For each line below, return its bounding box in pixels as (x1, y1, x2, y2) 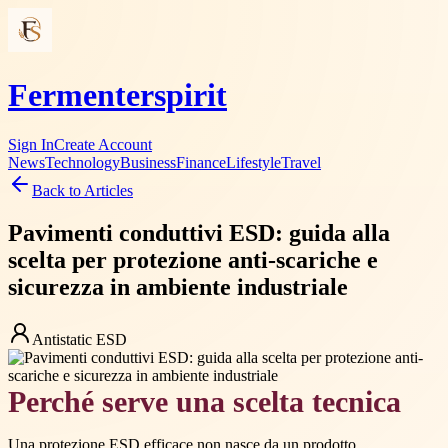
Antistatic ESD (32, 330, 127, 348)
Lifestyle (226, 153, 281, 171)
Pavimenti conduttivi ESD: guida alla (8, 219, 390, 246)
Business (120, 153, 176, 171)
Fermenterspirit (8, 77, 227, 114)
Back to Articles (32, 181, 133, 199)
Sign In (8, 135, 54, 153)
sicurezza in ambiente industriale (8, 273, 348, 300)
